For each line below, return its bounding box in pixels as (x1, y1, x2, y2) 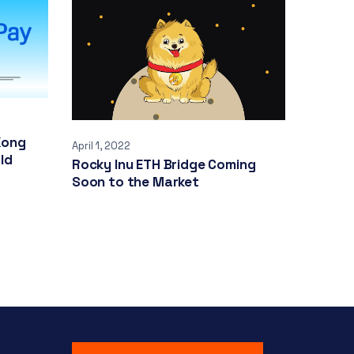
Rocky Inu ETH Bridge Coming (72, 155, 256, 173)
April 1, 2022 (72, 138, 130, 153)
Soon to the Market (72, 172, 199, 190)
